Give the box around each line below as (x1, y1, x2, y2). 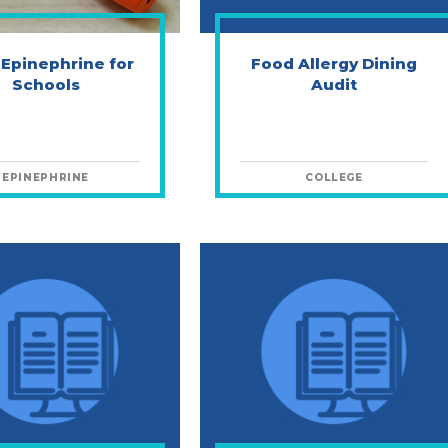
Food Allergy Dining (250, 54, 417, 73)
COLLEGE (305, 171, 363, 184)
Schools (11, 75, 80, 94)
